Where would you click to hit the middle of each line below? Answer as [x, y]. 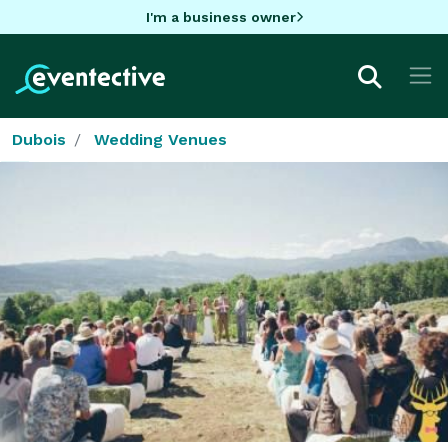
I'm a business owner [220, 16]
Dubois [39, 139]
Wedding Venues [160, 139]
